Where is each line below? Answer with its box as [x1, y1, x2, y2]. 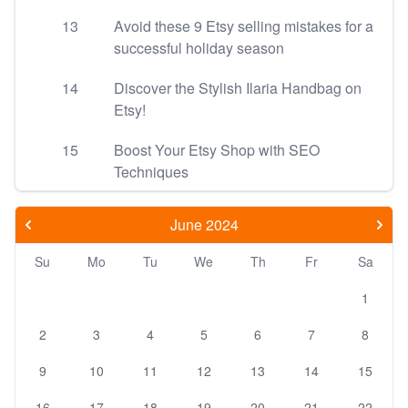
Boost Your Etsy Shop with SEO [114, 139, 320, 160]
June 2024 [169, 214, 239, 235]
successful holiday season [114, 37, 284, 58]
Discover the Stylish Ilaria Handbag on [114, 77, 362, 98]
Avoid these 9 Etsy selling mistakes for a [114, 15, 373, 36]
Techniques [114, 161, 189, 182]
